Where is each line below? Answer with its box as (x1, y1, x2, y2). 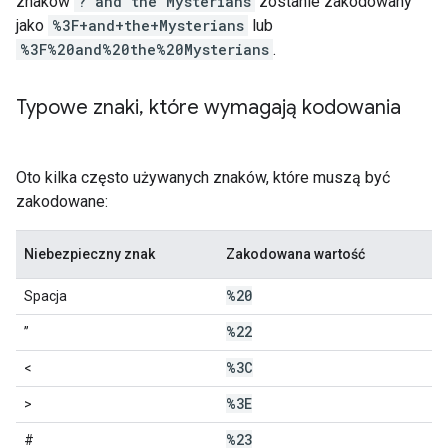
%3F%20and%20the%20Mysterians (20, 40, 269, 59)
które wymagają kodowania (144, 95, 401, 120)
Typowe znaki (16, 95, 139, 120)
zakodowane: (16, 192, 108, 211)
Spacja (24, 288, 67, 304)
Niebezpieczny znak (24, 246, 155, 262)
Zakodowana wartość (226, 246, 365, 262)
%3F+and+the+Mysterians (52, 16, 244, 35)
